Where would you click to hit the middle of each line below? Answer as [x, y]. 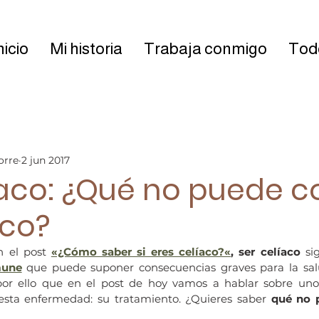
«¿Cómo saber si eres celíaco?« [141, 252]
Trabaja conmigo [205, 48]
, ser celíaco [266, 252]
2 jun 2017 [46, 160]
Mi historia [86, 48]
